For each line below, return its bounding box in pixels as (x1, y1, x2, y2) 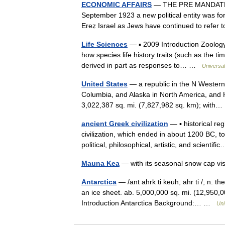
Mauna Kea (81, 159, 120, 167)
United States (81, 80, 128, 88)
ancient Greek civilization (81, 120, 168, 128)
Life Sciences (81, 40, 128, 48)
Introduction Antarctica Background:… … (81, 199, 216, 207)
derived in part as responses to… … (81, 61, 202, 69)
